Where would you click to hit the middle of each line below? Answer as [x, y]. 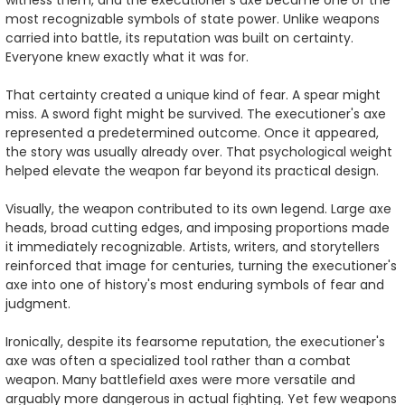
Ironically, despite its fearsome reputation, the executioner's [195, 341]
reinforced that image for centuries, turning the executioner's [201, 265]
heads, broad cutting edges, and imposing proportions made [198, 227]
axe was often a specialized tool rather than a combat [178, 360]
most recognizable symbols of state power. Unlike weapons [193, 19]
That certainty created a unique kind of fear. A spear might [193, 94]
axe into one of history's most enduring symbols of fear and [195, 284]
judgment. [38, 303]
